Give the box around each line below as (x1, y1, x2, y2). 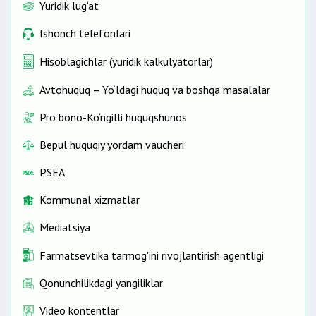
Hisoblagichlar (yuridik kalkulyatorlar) (39, 54, 213, 69)
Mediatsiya (39, 220, 90, 235)
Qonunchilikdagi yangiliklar (39, 276, 163, 291)
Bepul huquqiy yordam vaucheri (39, 138, 184, 152)
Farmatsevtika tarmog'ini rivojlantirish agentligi (39, 248, 264, 262)
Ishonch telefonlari (39, 26, 130, 41)
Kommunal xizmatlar (39, 193, 140, 207)
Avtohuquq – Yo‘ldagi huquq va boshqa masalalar (39, 83, 270, 97)
